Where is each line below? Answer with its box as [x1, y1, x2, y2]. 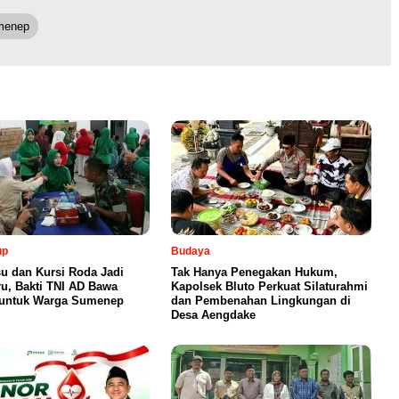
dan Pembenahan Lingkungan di [171, 293, 351, 307]
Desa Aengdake [171, 307, 256, 322]
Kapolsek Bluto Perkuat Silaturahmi [171, 279, 368, 293]
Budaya [171, 244, 210, 257]
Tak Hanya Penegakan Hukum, [171, 265, 338, 279]
